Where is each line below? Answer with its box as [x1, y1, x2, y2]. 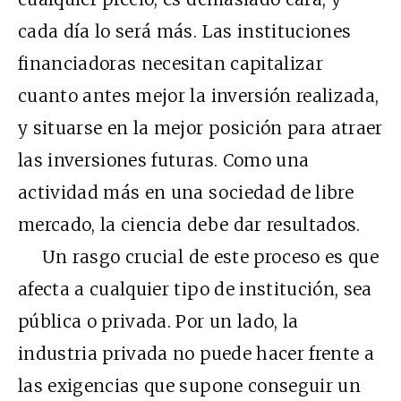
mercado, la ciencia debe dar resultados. [18, 213, 361, 235]
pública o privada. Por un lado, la [18, 310, 299, 332]
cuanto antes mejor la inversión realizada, [18, 84, 380, 107]
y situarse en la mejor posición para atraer [18, 116, 383, 139]
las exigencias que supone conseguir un [18, 374, 361, 397]
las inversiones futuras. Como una [18, 149, 310, 171]
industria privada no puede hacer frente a [18, 342, 375, 364]
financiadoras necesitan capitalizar [18, 52, 323, 74]
